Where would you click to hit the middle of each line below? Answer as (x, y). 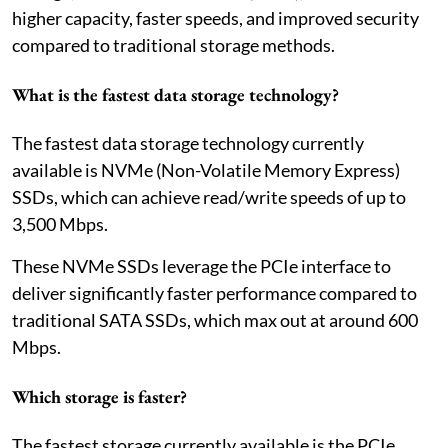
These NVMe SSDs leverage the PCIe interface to (201, 265)
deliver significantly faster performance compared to (214, 292)
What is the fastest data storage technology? (175, 94)
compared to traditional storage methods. (173, 44)
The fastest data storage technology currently (188, 142)
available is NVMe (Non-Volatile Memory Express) (206, 169)
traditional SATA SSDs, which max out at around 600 (215, 319)
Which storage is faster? (99, 396)
